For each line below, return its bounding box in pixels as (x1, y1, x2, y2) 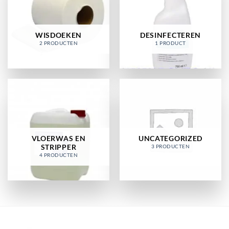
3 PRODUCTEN (151, 143, 190, 149)
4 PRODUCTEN (39, 152, 78, 158)
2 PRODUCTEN (39, 40, 78, 46)
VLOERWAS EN (31, 134, 86, 143)
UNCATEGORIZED (139, 134, 202, 143)
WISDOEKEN (35, 31, 82, 39)
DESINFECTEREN (140, 31, 201, 39)
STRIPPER (40, 143, 77, 151)
